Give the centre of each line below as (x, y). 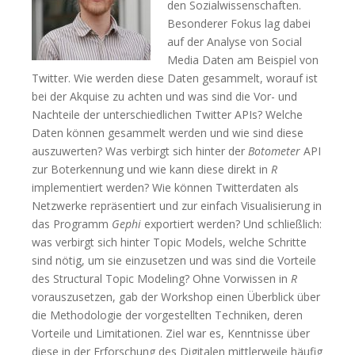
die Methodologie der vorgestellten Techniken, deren (167, 315)
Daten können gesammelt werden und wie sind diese (168, 133)
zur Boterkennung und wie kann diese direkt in (151, 169)
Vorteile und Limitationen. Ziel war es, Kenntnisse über (171, 333)
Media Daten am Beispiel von (243, 60)
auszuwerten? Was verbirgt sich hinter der (140, 151)
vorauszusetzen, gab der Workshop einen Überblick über (176, 297)
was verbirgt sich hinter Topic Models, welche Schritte (169, 242)
